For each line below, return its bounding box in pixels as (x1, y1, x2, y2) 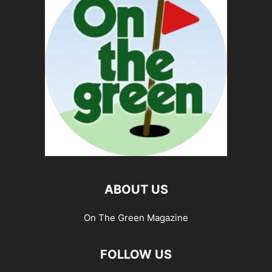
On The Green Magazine (84, 212, 188, 223)
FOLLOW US (100, 247, 172, 262)
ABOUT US (104, 182, 168, 197)
